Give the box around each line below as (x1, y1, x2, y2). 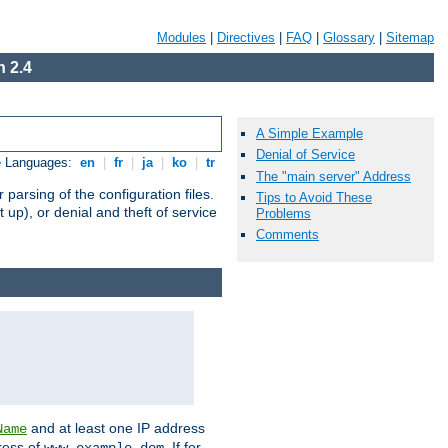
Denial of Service (256, 147, 355, 163)
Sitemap (386, 30, 434, 45)
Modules (157, 30, 206, 45)
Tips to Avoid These (256, 189, 372, 205)
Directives (217, 30, 275, 45)
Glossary (323, 30, 375, 45)
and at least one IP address (27, 419, 205, 436)
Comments (256, 226, 319, 242)
